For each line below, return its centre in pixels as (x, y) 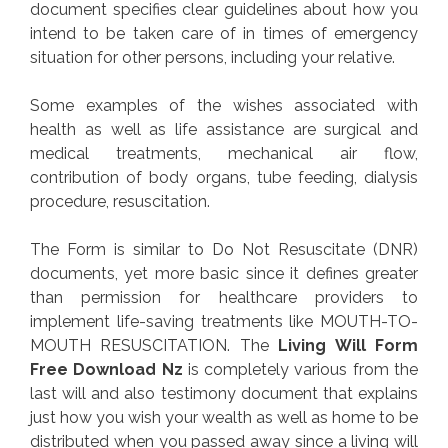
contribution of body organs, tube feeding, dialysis (224, 178)
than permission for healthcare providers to (224, 298)
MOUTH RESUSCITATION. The (154, 346)
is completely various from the (300, 370)
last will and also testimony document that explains (224, 394)
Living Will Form (348, 346)
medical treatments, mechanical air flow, (224, 154)
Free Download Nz (106, 370)
